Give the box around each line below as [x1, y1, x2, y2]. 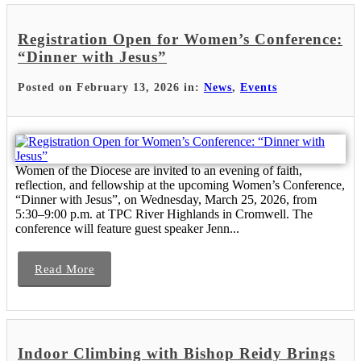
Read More [35, 262, 95, 276]
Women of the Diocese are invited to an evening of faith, [15, 163, 302, 177]
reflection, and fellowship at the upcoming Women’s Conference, [15, 177, 345, 192]
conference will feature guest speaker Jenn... [15, 221, 239, 235]
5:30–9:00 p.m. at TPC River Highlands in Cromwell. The [15, 206, 313, 221]
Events [240, 81, 277, 93]
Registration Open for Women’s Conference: [18, 30, 342, 48]
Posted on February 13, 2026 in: [18, 81, 204, 93]
